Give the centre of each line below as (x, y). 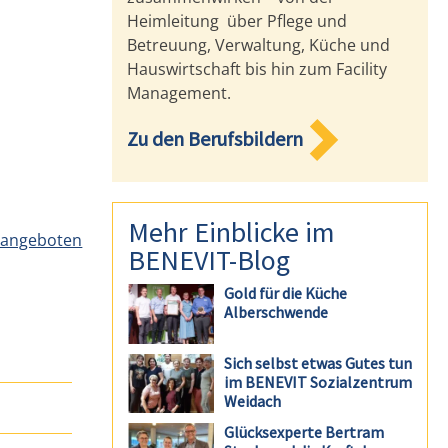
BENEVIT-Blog (209, 259)
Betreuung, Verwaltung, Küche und (259, 44)
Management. (179, 92)
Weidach (252, 400)
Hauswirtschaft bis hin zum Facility (257, 68)
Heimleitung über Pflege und (237, 20)
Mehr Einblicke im (232, 231)
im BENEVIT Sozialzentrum (317, 381)
